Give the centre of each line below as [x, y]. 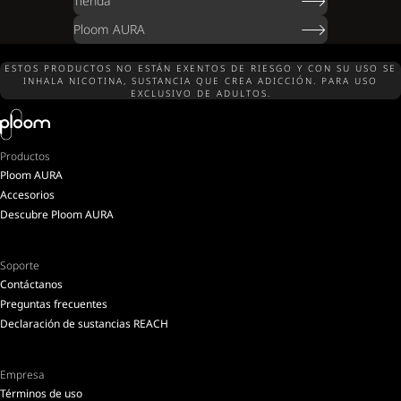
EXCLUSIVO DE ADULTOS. [200, 94]
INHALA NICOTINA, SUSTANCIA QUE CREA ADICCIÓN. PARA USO [200, 81]
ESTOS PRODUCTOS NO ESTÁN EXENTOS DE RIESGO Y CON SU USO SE [200, 68]
